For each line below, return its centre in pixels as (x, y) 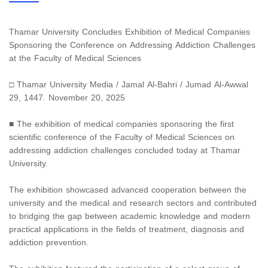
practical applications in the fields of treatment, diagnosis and (127, 230)
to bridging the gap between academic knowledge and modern (130, 217)
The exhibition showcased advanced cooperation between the (128, 190)
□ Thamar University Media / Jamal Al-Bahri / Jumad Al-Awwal (129, 85)
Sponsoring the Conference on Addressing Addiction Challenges (132, 45)
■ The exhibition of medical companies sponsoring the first (121, 124)
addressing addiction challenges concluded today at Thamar (125, 151)
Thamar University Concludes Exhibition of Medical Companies (130, 32)
